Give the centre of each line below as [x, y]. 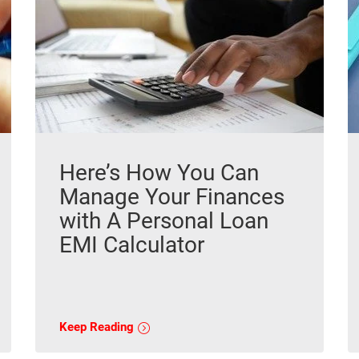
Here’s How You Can [159, 173]
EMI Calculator [132, 245]
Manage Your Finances [172, 197]
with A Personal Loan [164, 221]
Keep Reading [98, 327]
